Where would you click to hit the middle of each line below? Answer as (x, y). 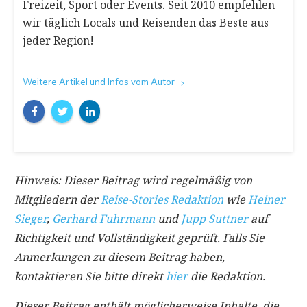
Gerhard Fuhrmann (103, 219)
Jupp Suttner (214, 219)
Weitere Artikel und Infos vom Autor (99, 82)
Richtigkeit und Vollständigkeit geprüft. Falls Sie (139, 238)
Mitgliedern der (58, 200)
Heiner (267, 200)
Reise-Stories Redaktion (162, 200)
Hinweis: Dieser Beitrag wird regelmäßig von (133, 181)
